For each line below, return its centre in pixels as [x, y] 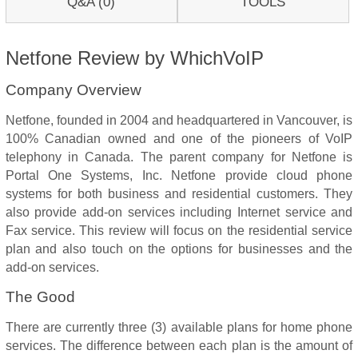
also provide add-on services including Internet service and [179, 212]
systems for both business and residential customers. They [179, 194]
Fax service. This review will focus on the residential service [179, 231]
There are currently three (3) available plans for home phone [179, 327]
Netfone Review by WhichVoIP [134, 58]
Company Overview [73, 90]
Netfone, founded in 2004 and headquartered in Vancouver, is [179, 120]
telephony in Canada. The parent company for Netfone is [179, 157]
